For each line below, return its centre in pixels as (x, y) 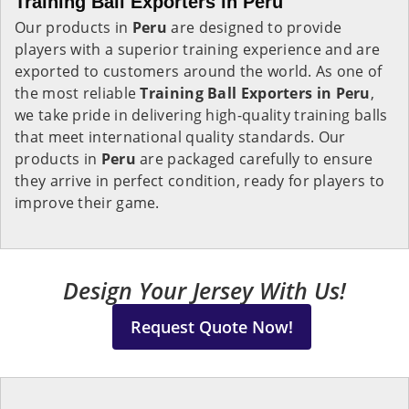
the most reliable (78, 93)
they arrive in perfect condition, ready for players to (200, 181)
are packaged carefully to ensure (254, 159)
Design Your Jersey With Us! (204, 290)
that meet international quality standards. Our (180, 137)
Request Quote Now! (211, 327)
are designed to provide (255, 27)
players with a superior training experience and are (198, 49)
